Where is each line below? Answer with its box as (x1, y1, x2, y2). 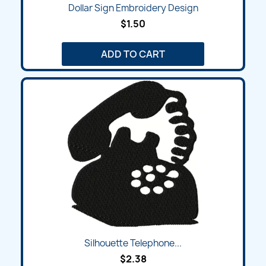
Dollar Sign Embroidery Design (68, 2, 198, 15)
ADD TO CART (101, 47, 165, 61)
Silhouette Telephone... (84, 237, 182, 250)
